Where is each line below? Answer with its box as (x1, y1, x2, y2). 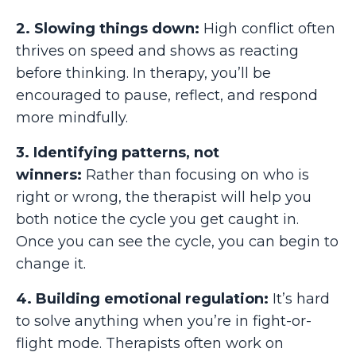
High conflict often (199, 19, 335, 37)
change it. (16, 254, 86, 273)
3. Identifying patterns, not (16, 143, 219, 161)
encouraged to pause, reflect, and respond (16, 86, 318, 104)
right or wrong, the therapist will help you (16, 188, 311, 206)
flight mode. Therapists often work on (16, 334, 284, 352)
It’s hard (273, 289, 330, 308)
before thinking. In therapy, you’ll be (16, 64, 271, 82)
